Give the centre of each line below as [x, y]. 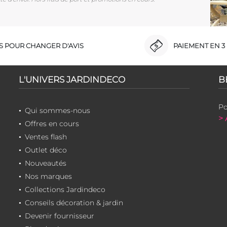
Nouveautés [45, 163]
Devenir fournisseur [59, 216]
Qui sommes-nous [57, 110]
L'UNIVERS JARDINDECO [72, 79]
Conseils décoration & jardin [74, 202]
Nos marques [48, 176]
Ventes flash [46, 137]
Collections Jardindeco [65, 189]
